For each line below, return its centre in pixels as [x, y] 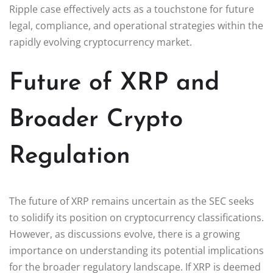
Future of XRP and [114, 83]
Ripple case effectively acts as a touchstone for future [132, 9]
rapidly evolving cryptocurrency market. [101, 42]
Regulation [70, 156]
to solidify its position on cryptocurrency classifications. [136, 217]
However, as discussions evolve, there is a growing [125, 234]
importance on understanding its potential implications [136, 250]
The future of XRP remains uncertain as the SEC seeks [132, 201]
